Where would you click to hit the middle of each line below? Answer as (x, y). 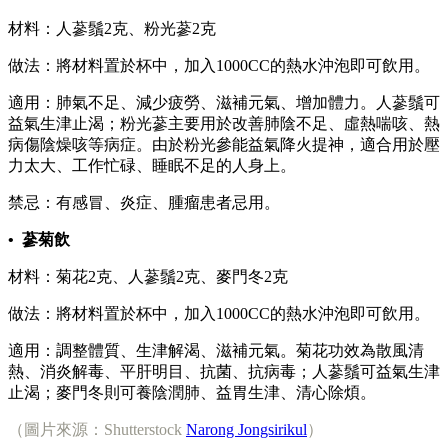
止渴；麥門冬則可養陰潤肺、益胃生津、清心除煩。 (192, 393)
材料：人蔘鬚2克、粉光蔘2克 (112, 29)
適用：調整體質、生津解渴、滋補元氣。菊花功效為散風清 (216, 351)
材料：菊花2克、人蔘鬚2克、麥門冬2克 (148, 277)
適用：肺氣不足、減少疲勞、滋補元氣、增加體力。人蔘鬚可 (224, 103)
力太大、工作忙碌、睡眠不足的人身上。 (152, 166)
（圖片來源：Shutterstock (97, 430)
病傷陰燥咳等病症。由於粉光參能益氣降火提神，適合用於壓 (224, 145)
